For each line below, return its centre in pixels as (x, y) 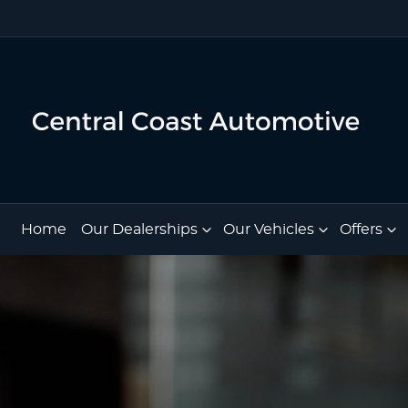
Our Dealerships (139, 229)
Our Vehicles (269, 229)
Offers (361, 229)
